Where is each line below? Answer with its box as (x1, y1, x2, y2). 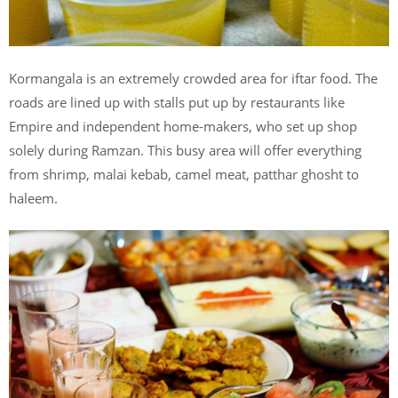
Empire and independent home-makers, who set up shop (9, 116, 357, 135)
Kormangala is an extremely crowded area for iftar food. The (9, 68, 378, 87)
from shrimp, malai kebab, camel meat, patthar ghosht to (9, 164, 359, 183)
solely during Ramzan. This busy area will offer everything (9, 140, 362, 159)
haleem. (9, 188, 58, 207)
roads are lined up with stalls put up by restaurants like (9, 92, 345, 111)
